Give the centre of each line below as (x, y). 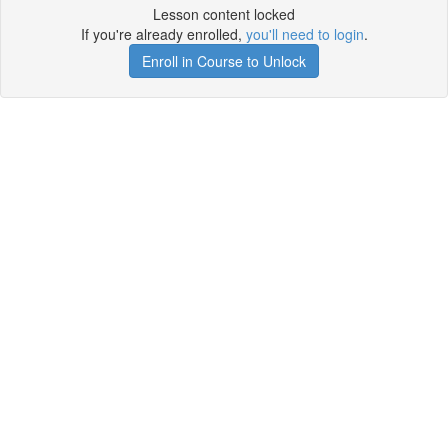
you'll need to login (304, 34)
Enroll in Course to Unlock (224, 61)
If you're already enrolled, (163, 34)
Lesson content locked (224, 14)
